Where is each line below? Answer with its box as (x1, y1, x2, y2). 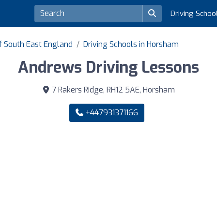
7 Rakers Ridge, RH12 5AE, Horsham (50, 85, 175, 95)
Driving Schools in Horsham (83, 39, 179, 50)
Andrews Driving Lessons (18, 57, 199, 78)
